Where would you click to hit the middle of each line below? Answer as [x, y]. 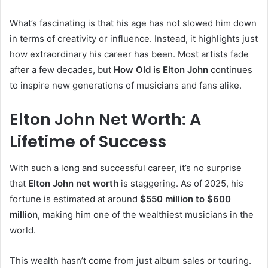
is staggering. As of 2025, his [181, 184]
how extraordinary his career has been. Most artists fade [129, 54]
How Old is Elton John [161, 69]
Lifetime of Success [88, 141]
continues [230, 69]
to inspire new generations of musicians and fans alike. [126, 85]
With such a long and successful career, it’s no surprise [126, 168]
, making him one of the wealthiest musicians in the [146, 215]
